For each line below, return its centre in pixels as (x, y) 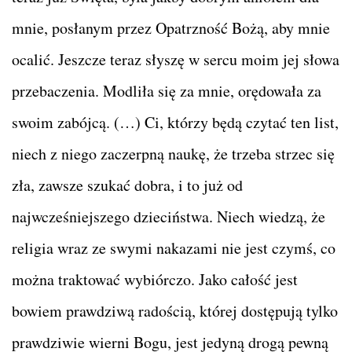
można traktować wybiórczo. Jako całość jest (155, 279)
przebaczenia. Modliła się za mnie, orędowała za (167, 90)
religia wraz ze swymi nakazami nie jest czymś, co (174, 247)
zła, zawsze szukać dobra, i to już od (127, 185)
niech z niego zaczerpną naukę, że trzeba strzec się (173, 153)
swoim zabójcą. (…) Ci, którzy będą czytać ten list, (175, 122)
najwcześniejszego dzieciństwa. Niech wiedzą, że (169, 216)
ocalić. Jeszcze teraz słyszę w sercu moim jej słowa (176, 59)
